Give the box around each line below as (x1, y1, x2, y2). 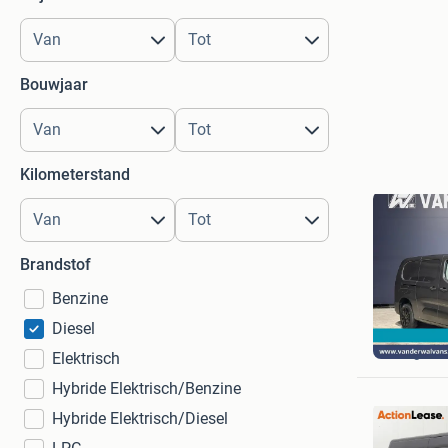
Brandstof (20, 255, 91, 274)
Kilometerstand (20, 165, 130, 184)
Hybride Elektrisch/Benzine (52, 379, 241, 398)
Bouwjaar (20, 75, 88, 94)
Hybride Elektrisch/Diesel (52, 409, 228, 428)
